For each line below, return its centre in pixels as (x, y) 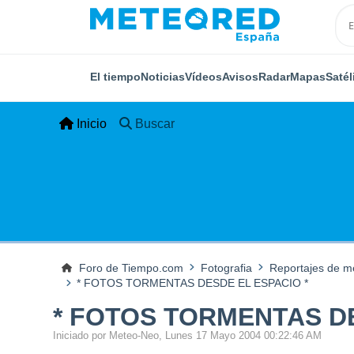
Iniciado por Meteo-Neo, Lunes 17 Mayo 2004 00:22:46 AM (188, 336)
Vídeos (203, 76)
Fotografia (226, 267)
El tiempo (115, 76)
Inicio (92, 124)
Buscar (155, 124)
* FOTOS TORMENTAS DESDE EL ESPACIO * (193, 283)
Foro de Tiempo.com (131, 267)
